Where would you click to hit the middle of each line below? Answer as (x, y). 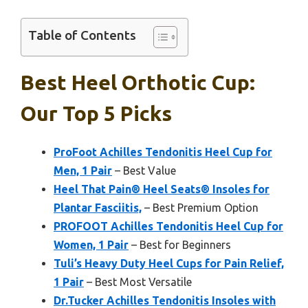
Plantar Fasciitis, (98, 207)
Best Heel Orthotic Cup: (138, 82)
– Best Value (144, 170)
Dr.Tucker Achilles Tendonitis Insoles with (165, 300)
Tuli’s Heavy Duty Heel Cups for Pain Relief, (169, 263)
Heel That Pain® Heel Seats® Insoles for (162, 189)
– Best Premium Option (200, 207)
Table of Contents (82, 35)
